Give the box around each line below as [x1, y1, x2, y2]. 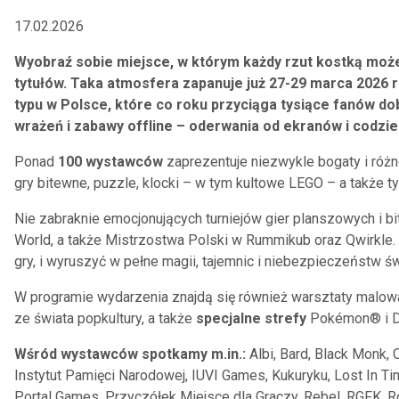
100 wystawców [54, 153, 163, 170]
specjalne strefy [196, 310, 306, 327]
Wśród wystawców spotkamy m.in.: [14, 346, 249, 362]
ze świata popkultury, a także [14, 310, 196, 327]
